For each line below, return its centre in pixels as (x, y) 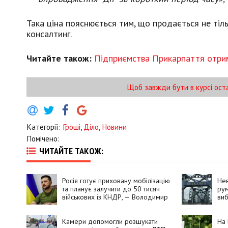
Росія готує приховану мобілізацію (116, 180)
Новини (114, 127)
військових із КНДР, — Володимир (115, 197)
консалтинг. (49, 34)
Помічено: (43, 139)
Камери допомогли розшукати (110, 221)
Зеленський (80, 205)
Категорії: (45, 127)
